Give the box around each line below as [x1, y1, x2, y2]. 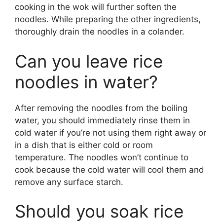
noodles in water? [15, 71, 158, 92]
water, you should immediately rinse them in [15, 115, 190, 125]
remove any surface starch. [15, 177, 123, 187]
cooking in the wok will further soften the [15, 2, 177, 12]
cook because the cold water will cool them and [15, 164, 204, 175]
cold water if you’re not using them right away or [15, 127, 206, 138]
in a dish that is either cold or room [15, 140, 153, 150]
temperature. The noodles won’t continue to [15, 152, 188, 162]
